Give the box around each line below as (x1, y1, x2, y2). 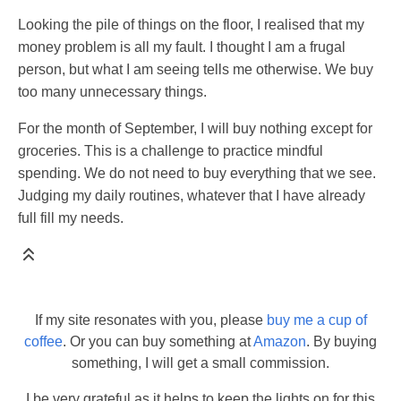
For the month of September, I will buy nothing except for (18, 121, 372, 137)
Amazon (253, 334, 306, 350)
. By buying (306, 334, 377, 350)
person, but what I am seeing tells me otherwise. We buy (18, 62, 373, 78)
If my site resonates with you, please (34, 312, 267, 328)
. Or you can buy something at (63, 334, 253, 350)
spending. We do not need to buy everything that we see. (18, 166, 376, 182)
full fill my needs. (18, 210, 124, 226)
